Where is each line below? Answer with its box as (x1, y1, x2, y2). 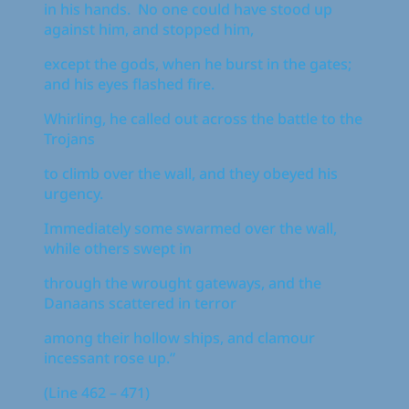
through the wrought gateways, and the (44, 272, 321, 293)
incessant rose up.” (44, 347, 175, 368)
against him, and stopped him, (44, 18, 254, 39)
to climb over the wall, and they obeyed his (44, 163, 338, 184)
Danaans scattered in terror (44, 292, 236, 313)
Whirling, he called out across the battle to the (44, 108, 362, 129)
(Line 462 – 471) (44, 382, 150, 403)
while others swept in (44, 237, 192, 258)
